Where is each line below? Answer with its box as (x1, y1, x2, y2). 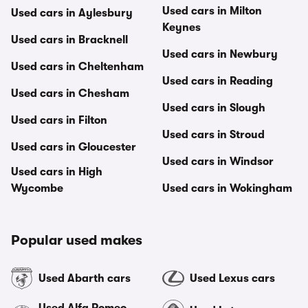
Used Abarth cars (38, 272, 131, 285)
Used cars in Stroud (162, 129, 265, 141)
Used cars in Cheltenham (11, 60, 144, 73)
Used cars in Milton (162, 5, 262, 17)
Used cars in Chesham (11, 87, 129, 100)
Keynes (162, 21, 201, 34)
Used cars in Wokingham (162, 182, 292, 195)
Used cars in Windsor (162, 155, 274, 168)
